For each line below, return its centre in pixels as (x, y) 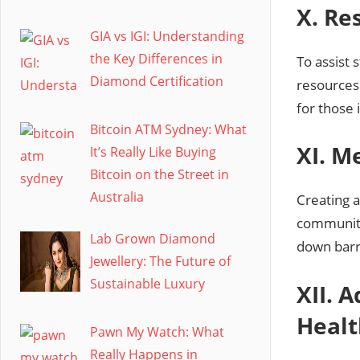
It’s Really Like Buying (153, 151)
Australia (117, 196)
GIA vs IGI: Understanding (167, 36)
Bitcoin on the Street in (160, 174)
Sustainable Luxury (147, 283)
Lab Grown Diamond (153, 238)
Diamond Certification (157, 81)
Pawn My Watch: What (157, 331)
